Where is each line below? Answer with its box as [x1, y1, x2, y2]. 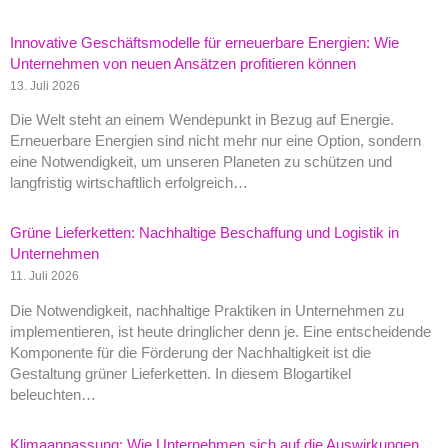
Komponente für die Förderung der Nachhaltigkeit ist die [10, 345, 371, 362]
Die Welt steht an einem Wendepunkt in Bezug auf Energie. [10, 112, 394, 129]
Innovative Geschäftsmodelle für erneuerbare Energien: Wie [10, 34, 399, 51]
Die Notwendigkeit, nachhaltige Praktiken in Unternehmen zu [10, 303, 404, 320]
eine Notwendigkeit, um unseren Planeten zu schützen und [10, 154, 392, 171]
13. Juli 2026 [10, 78, 80, 92]
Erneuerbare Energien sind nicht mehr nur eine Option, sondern [10, 133, 421, 150]
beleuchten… [10, 387, 96, 404]
